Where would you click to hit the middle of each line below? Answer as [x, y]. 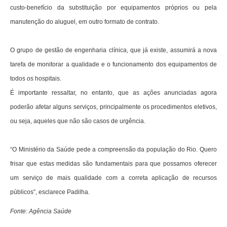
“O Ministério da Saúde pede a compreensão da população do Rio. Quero [113, 150]
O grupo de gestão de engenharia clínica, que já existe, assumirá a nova [113, 50]
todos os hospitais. [36, 79]
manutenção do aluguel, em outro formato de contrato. [85, 22]
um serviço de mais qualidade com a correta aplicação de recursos [113, 178]
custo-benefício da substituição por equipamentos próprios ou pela [113, 8]
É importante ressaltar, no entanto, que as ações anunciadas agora [113, 93]
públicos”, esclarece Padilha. [50, 192]
